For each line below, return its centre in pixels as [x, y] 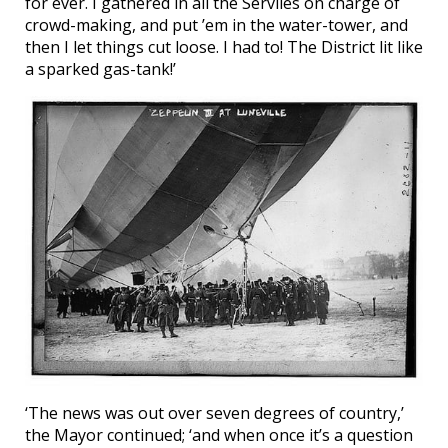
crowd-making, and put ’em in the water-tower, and [216, 24]
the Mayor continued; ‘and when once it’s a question [219, 434]
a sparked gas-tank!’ [100, 68]
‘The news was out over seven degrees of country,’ [214, 412]
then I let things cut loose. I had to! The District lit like [224, 46]
